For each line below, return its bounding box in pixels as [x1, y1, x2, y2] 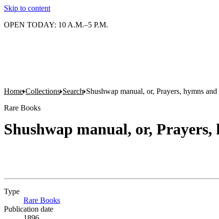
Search [63, 87, 84, 95]
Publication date [4, 205, 53, 213]
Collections [25, 87, 60, 95]
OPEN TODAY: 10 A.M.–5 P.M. [4, 21, 108, 29]
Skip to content [4, 4, 50, 12]
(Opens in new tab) [60, 196, 119, 204]
